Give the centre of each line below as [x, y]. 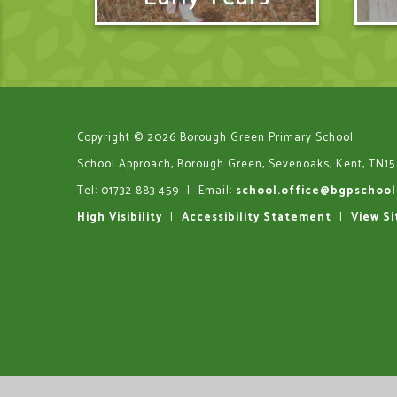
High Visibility [120, 218]
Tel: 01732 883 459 [130, 191]
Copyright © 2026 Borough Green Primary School [215, 138]
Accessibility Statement [257, 218]
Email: [217, 191]
